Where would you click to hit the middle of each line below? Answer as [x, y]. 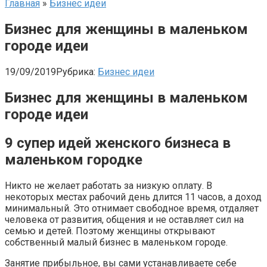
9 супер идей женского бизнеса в [118, 143]
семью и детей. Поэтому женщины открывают [110, 231]
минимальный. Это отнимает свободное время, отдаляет [132, 208]
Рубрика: [76, 72]
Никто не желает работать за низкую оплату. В [108, 185]
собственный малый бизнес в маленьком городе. [116, 242]
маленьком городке [74, 159]
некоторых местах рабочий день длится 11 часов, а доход [133, 197]
